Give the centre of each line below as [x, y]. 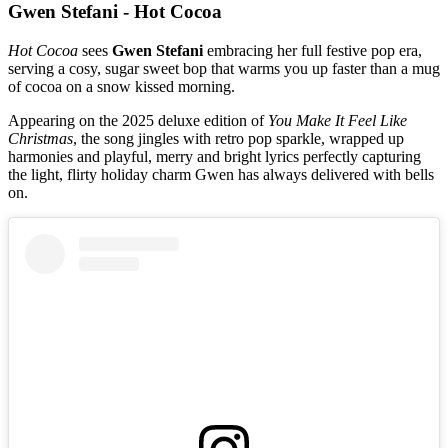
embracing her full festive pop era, [312, 50]
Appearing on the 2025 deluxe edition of [138, 120]
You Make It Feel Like [337, 120]
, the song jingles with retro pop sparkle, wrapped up [238, 138]
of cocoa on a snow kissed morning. [121, 86]
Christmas [40, 138]
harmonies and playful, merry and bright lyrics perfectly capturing [214, 156]
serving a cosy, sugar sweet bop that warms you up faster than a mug [224, 68]
